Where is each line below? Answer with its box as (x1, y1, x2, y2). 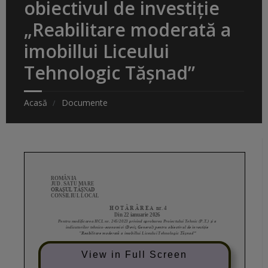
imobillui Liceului (24, 39, 169, 64)
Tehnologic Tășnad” (24, 60, 195, 86)
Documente (62, 97, 108, 109)
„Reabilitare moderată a (24, 17, 231, 42)
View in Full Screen (81, 249, 188, 260)
